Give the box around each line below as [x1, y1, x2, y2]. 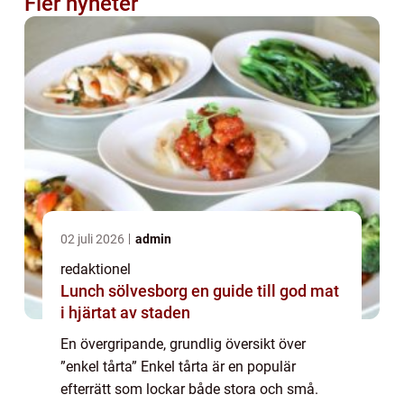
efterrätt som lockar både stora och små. [60, 380, 318, 398]
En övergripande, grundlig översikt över [60, 335, 306, 353]
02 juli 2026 [60, 231, 127, 246]
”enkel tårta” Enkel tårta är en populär [60, 357, 296, 375]
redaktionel [60, 260, 131, 278]
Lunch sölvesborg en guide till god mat [60, 280, 191, 300]
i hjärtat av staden [60, 302, 190, 322]
